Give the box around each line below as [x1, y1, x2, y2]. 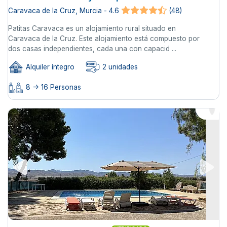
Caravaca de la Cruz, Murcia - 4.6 [8, 6, 119, 15]
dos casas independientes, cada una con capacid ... [8, 44, 176, 53]
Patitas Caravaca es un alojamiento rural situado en [8, 24, 176, 32]
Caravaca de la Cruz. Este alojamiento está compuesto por [8, 34, 200, 43]
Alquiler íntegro [24, 62, 74, 71]
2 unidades [100, 62, 138, 71]
